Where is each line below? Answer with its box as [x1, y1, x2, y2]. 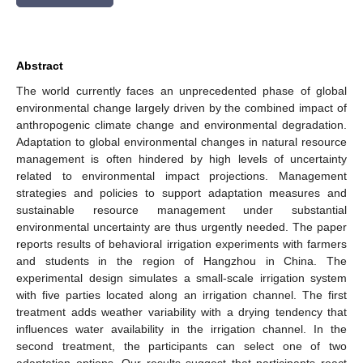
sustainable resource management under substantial [16, 203, 347, 216]
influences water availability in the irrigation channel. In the [16, 322, 347, 335]
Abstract [16, 58, 63, 72]
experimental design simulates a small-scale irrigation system [16, 271, 347, 284]
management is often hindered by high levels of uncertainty [16, 152, 347, 165]
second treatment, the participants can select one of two [16, 339, 347, 352]
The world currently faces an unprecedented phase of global [16, 83, 347, 97]
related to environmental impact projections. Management [16, 169, 347, 182]
